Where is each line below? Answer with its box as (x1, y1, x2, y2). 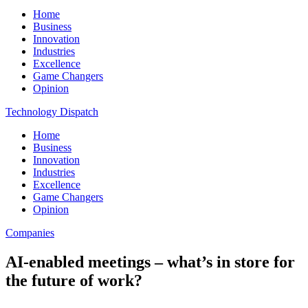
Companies (5, 227, 54, 239)
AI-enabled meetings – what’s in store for (5, 252, 295, 271)
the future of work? (5, 271, 142, 289)
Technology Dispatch (5, 106, 98, 118)
